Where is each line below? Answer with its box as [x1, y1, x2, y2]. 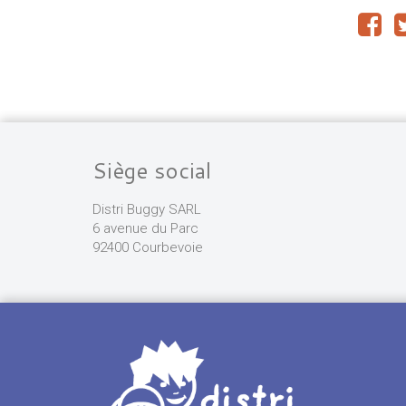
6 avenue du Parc [92, 220, 198, 237]
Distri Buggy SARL [92, 201, 201, 217]
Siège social [92, 155, 211, 186]
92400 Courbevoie [92, 239, 203, 256]
